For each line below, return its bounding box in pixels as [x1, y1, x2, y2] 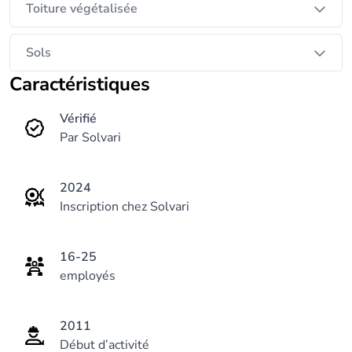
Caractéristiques [22, 71, 150, 97]
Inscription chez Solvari [60, 198, 189, 215]
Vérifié [60, 110, 97, 127]
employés [60, 267, 115, 284]
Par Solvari [60, 129, 121, 146]
